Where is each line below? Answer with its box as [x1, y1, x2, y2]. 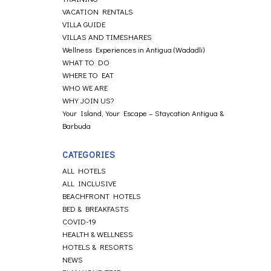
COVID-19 [62, 216, 97, 226]
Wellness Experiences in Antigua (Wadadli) [62, 44, 205, 54]
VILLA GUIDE [62, 19, 106, 29]
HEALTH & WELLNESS [62, 229, 134, 239]
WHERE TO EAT [62, 70, 114, 80]
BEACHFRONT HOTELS [62, 191, 142, 201]
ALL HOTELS [62, 165, 106, 175]
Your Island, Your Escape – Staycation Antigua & [62, 108, 224, 118]
